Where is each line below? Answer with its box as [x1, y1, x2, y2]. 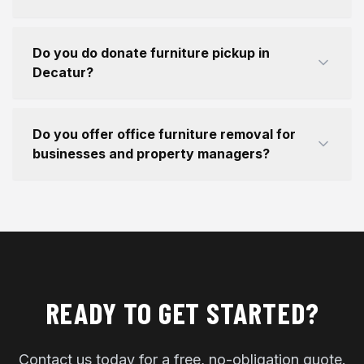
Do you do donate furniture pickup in [32, 45, 270, 61]
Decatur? [32, 64, 93, 80]
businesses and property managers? [32, 145, 270, 162]
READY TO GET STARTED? [45, 295, 319, 330]
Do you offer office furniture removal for [32, 126, 296, 142]
